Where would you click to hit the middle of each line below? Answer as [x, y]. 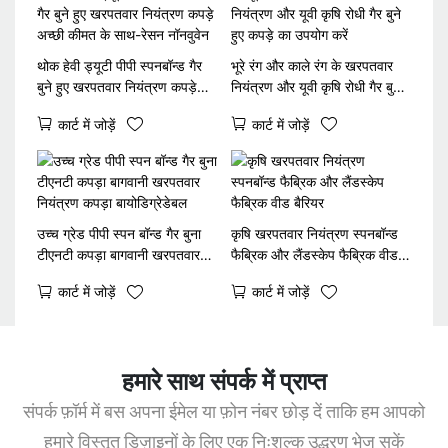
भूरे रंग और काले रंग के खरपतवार [311, 66]
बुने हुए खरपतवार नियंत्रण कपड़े [116, 87]
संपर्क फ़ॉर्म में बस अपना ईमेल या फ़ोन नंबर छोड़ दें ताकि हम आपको [224, 411]
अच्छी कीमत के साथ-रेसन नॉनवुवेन [122, 108]
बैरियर [245, 275]
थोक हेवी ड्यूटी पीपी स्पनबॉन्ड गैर [119, 66]
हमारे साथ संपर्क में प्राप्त [224, 381]
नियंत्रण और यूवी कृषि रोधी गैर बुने [315, 87]
